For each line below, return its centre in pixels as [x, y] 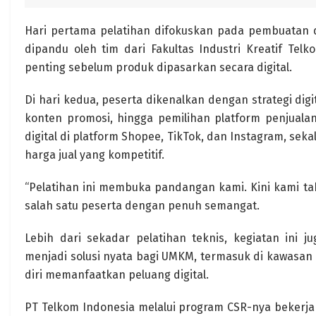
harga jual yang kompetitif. [95, 155]
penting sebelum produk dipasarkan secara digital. [158, 67]
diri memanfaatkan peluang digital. [117, 275]
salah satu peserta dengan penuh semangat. [142, 206]
